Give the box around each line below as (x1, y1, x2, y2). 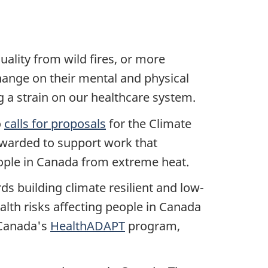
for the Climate (106, 115, 191, 132)
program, (125, 218, 180, 234)
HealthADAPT (50, 218, 125, 234)
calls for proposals (4, 115, 106, 132)
